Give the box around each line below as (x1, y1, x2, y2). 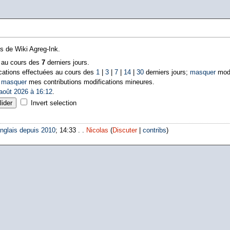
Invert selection (30, 99, 76, 107)
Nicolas (86, 127, 108, 135)
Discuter (112, 127, 137, 135)
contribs (142, 127, 166, 135)
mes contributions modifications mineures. (26, 78, 155, 86)
